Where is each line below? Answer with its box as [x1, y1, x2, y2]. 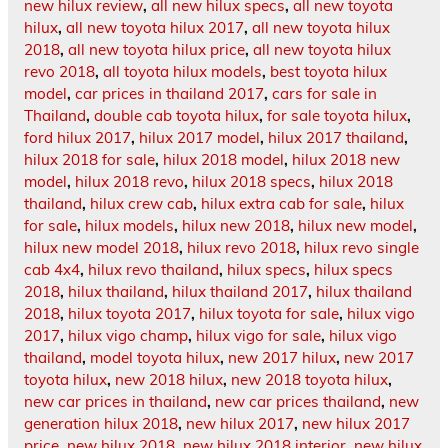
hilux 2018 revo [75, 172, 184, 192]
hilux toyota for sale [199, 304, 339, 324]
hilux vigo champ [68, 326, 188, 346]
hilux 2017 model [139, 128, 260, 148]
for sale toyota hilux [267, 106, 407, 126]
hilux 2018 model [163, 150, 284, 170]
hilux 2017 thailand [268, 128, 404, 148]
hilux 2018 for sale [24, 150, 155, 170]
